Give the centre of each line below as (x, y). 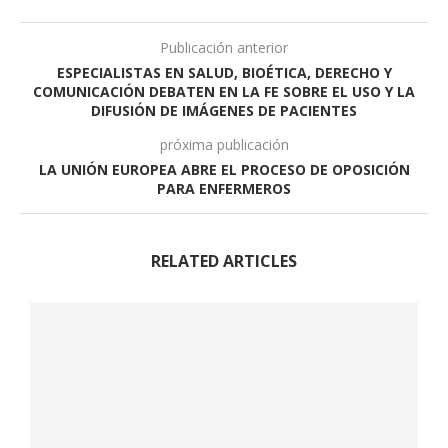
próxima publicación (224, 144)
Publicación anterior (224, 47)
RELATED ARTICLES (224, 261)
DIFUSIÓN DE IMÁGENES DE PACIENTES (224, 110)
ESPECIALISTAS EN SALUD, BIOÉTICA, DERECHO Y (224, 72)
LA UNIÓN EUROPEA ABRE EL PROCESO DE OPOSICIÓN (224, 169)
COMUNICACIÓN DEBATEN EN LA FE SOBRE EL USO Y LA (224, 91)
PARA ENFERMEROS (224, 188)
